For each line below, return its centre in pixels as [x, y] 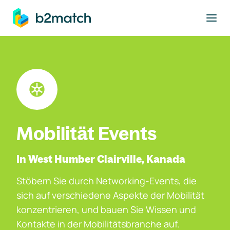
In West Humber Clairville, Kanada [101, 159]
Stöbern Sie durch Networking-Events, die [107, 181]
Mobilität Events [87, 133]
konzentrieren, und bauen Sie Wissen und [106, 209]
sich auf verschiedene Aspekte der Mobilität [110, 195]
